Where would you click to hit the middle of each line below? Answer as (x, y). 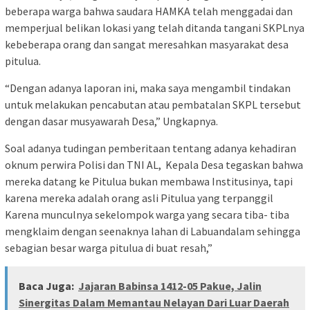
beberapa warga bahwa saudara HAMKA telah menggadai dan (149, 11)
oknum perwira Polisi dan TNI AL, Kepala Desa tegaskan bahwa (154, 164)
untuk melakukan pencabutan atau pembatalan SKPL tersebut (153, 104)
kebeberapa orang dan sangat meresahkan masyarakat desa (147, 44)
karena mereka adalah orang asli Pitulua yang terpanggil (139, 198)
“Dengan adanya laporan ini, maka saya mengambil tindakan (148, 88)
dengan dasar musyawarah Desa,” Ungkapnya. (111, 121)
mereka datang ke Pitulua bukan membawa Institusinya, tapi (149, 181)
